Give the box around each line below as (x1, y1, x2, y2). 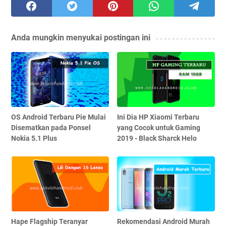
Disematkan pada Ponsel (11, 124, 91, 132)
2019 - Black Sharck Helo (117, 134, 197, 143)
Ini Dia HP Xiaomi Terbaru (117, 113, 200, 122)
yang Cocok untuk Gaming (117, 124, 201, 132)
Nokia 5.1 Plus (11, 134, 57, 143)
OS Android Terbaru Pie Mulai (11, 113, 106, 122)
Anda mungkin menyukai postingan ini (11, 33, 150, 43)
